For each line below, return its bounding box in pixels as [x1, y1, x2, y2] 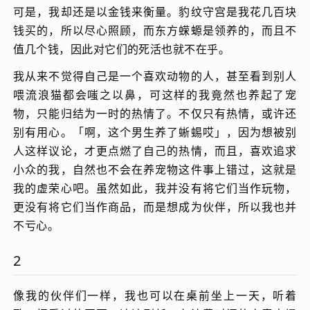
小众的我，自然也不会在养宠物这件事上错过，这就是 [13, 161, 297, 177]
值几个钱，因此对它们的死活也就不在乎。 [13, 41, 230, 57]
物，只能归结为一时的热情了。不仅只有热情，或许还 [13, 105, 297, 121]
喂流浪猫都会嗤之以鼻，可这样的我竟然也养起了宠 [13, 86, 297, 102]
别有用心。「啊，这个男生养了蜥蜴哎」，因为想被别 [13, 124, 297, 140]
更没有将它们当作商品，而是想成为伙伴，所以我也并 [13, 199, 297, 215]
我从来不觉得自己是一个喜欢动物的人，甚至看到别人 [13, 68, 297, 84]
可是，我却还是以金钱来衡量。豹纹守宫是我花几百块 [13, 3, 297, 19]
